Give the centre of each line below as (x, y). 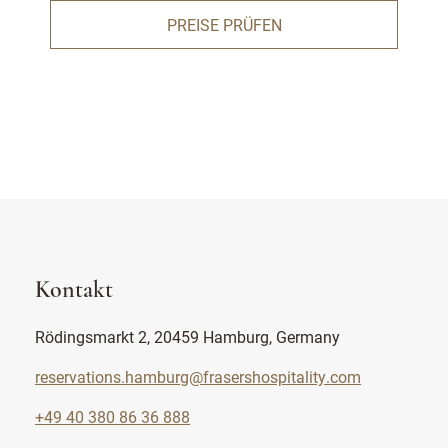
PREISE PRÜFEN (224, 24)
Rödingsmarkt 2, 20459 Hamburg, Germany (187, 336)
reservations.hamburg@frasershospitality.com (198, 376)
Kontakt (74, 291)
